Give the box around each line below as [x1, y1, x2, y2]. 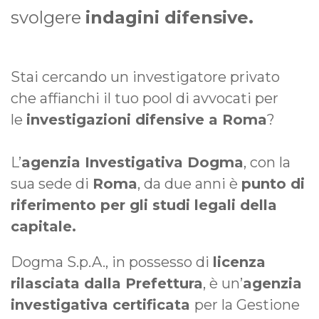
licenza [213, 253, 266, 271]
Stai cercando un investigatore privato [11, 68, 280, 85]
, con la [244, 153, 291, 171]
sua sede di [11, 174, 93, 192]
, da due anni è [137, 174, 241, 192]
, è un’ [203, 274, 243, 292]
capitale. [11, 217, 76, 235]
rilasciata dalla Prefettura [11, 274, 203, 292]
